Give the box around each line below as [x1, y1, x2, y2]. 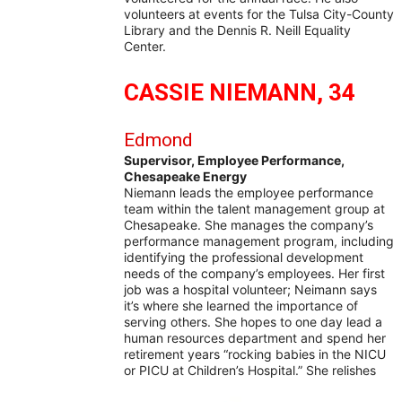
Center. [124, 38, 166, 54]
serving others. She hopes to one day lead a [124, 313, 382, 329]
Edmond [124, 128, 193, 151]
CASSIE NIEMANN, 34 [124, 78, 355, 106]
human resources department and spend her [124, 329, 386, 345]
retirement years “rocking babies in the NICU [124, 345, 386, 362]
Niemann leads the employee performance [124, 184, 373, 200]
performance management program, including [124, 232, 394, 249]
